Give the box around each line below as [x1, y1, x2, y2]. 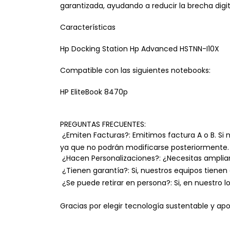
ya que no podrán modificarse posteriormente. [60, 142, 229, 153]
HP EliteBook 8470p [60, 87, 128, 98]
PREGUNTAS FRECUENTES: [60, 119, 146, 130]
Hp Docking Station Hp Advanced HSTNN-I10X [60, 44, 219, 54]
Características [60, 22, 118, 33]
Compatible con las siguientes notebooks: [60, 65, 210, 76]
